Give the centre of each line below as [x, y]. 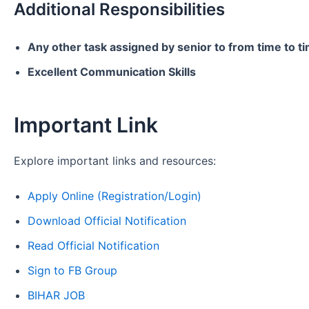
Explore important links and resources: [115, 160]
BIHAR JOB [56, 296]
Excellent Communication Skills [112, 71]
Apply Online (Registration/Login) [114, 196]
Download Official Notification [107, 221]
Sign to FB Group [72, 271]
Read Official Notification [93, 246]
